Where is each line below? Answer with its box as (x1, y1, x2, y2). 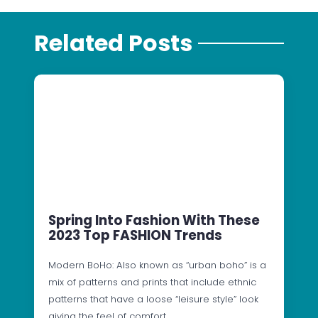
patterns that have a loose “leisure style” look (48, 292, 258, 307)
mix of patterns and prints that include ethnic (48, 275, 256, 290)
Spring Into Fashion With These (48, 211, 260, 231)
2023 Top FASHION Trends (48, 226, 222, 246)
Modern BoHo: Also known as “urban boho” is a (48, 258, 266, 273)
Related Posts (34, 27, 192, 60)
